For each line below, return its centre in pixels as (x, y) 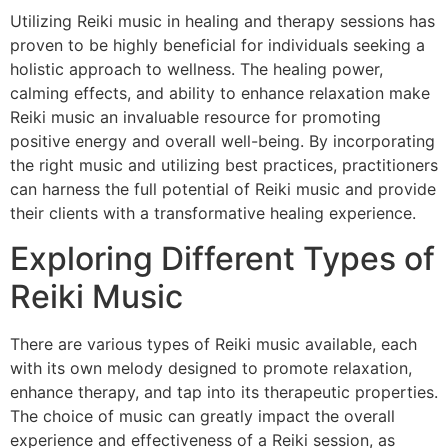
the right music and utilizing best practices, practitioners (224, 165)
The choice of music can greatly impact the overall (202, 415)
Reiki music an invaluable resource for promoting (195, 117)
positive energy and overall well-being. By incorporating (222, 141)
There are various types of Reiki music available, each (213, 343)
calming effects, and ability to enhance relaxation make (220, 93)
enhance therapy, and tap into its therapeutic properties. (224, 391)
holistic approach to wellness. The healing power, (196, 69)
